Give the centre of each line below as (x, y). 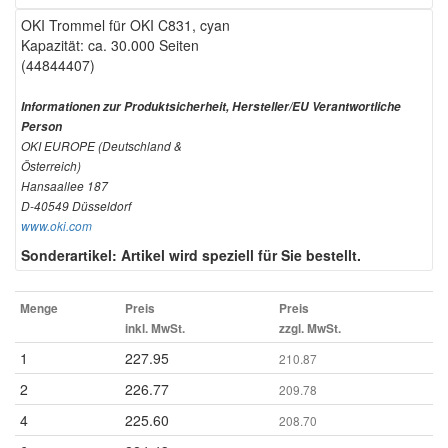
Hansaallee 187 (64, 186)
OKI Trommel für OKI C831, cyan (125, 25)
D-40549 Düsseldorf (76, 206)
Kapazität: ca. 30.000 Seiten (110, 45)
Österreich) (51, 166)
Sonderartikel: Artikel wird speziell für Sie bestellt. (191, 255)
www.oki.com (56, 226)
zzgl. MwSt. (310, 328)
